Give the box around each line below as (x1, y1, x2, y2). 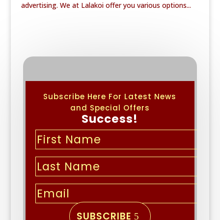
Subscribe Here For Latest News (43, 91, 177, 102)
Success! (82, 111, 138, 127)
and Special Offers (70, 103, 150, 113)
